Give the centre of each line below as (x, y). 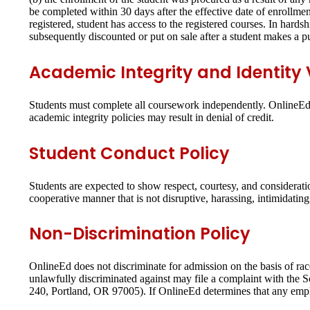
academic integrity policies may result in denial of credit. (152, 117)
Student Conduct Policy (129, 153)
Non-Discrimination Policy (140, 234)
